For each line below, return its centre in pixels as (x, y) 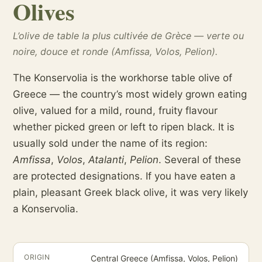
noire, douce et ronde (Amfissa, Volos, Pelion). (115, 51)
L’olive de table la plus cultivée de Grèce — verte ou (128, 36)
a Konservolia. (46, 209)
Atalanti (106, 160)
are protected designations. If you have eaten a (124, 176)
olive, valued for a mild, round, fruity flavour (115, 111)
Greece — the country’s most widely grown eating (130, 94)
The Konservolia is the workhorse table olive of (123, 78)
